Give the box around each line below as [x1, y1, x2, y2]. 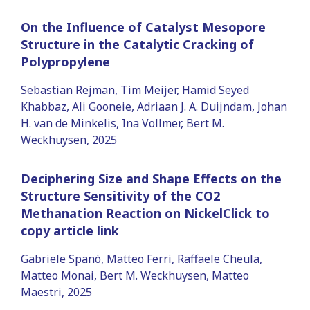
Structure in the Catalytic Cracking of [21, 35, 254, 53]
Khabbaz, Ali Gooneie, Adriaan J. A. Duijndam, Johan [21, 98, 287, 114]
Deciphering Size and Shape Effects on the [21, 170, 282, 187]
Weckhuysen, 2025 [21, 131, 117, 147]
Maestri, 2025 [21, 284, 92, 300]
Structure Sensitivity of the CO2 [21, 187, 220, 204]
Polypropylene [21, 53, 110, 70]
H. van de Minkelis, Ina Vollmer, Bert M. [21, 115, 224, 131]
